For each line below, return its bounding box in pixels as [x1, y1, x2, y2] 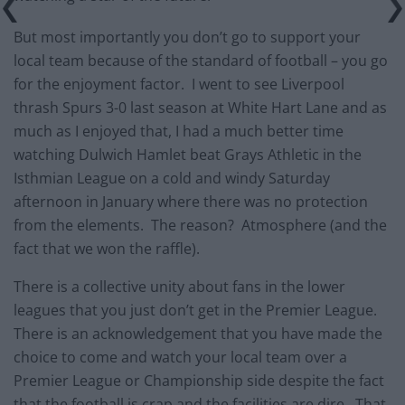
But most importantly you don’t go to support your [14, 26, 361, 47]
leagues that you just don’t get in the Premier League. [14, 299, 381, 320]
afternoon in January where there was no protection [14, 191, 368, 212]
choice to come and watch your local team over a [14, 346, 347, 367]
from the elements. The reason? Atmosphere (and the [14, 214, 387, 235]
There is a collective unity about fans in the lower [14, 276, 345, 297]
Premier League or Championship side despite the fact [14, 370, 384, 391]
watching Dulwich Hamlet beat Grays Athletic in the [14, 144, 362, 165]
